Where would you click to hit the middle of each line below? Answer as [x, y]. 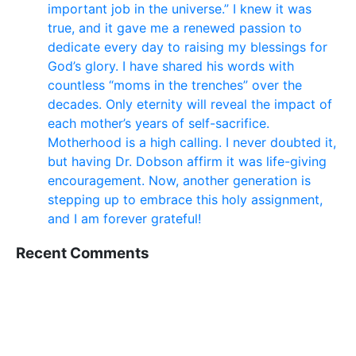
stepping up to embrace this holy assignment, [185, 199]
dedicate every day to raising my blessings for [188, 46]
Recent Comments [83, 253]
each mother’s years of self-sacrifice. [159, 123]
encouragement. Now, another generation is [179, 180]
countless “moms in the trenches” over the [175, 85]
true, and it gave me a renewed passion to [175, 27]
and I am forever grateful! [124, 218]
